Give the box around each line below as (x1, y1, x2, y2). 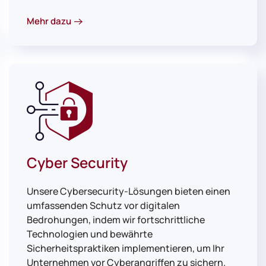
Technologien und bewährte (27, 227, 153, 241)
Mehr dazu (27, 15, 71, 28)
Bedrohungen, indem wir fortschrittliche (27, 213, 205, 227)
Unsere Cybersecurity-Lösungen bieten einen (27, 185, 230, 198)
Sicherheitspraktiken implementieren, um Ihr (27, 242, 224, 255)
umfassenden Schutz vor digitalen (27, 199, 180, 213)
